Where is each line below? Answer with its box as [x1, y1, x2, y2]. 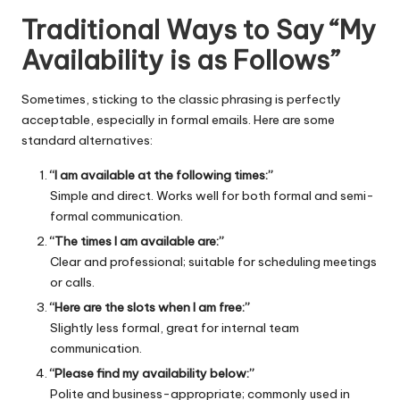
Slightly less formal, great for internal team [50, 319, 299, 336]
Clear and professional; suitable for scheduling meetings [50, 253, 377, 270]
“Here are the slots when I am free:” [50, 298, 250, 315]
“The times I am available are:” [50, 232, 224, 249]
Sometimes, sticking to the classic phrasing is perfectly [21, 90, 341, 107]
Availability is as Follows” [21, 44, 340, 78]
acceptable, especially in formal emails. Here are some [21, 111, 335, 128]
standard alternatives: [21, 131, 153, 148]
